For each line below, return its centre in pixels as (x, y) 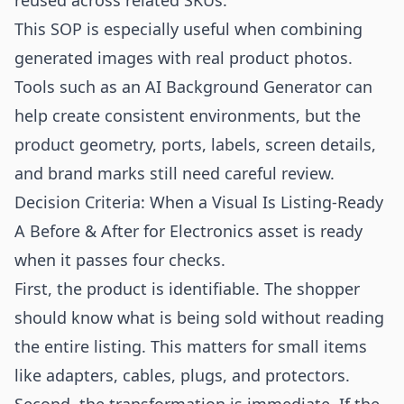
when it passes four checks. (120, 260)
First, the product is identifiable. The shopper (187, 289)
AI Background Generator (243, 87)
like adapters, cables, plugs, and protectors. (182, 375)
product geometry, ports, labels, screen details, (195, 144)
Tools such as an (80, 87)
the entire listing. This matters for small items (191, 346)
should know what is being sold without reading (199, 317)
